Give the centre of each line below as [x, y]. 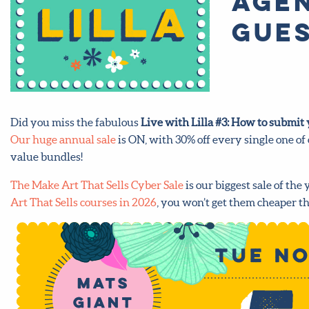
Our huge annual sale [63, 139]
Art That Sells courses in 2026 [83, 202]
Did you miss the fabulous [76, 122]
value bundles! [47, 156]
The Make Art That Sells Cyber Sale [97, 185]
